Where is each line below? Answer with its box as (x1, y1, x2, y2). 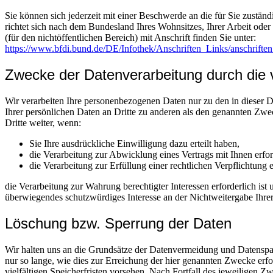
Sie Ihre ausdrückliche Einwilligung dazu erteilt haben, (29, 138, 239, 149)
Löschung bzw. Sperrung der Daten (5, 214, 232, 232)
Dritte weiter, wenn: (5, 118, 81, 129)
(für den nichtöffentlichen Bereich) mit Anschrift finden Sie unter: (5, 32, 256, 43)
